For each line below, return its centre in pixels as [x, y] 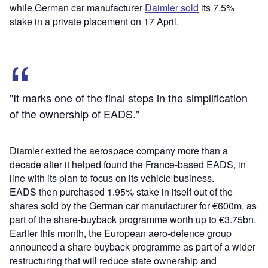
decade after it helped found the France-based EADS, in [128, 164]
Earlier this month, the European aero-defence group [121, 233]
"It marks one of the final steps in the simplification [129, 97]
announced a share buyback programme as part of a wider [133, 246]
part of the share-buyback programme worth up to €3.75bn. [133, 219]
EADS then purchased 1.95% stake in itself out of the [121, 191]
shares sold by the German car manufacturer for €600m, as [133, 205]
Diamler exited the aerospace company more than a [119, 150]
